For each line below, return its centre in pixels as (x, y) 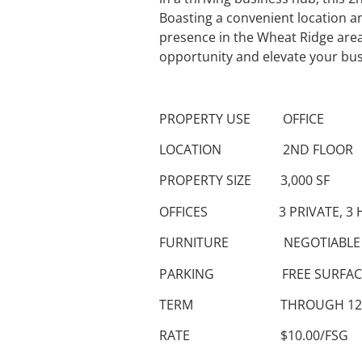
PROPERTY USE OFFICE (242, 118)
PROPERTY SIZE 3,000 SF (244, 181)
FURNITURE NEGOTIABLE (260, 243)
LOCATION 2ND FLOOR (256, 149)
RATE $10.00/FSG (254, 336)
